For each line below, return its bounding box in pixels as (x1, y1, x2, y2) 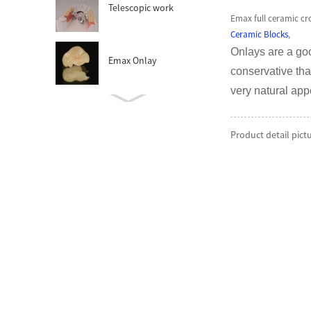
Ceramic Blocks (230, 28, 289, 41)
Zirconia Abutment (108, 107, 186, 120)
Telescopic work (108, 1, 174, 15)
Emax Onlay (108, 54, 158, 67)
